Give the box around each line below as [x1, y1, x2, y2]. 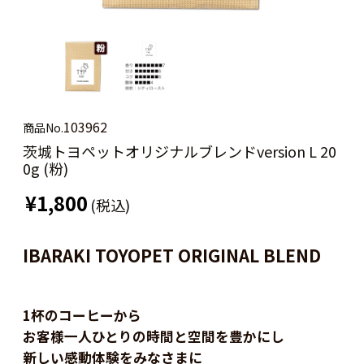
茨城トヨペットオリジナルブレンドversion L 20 [22, 140, 336, 162]
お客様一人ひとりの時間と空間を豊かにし [22, 326, 284, 346]
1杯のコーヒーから [22, 305, 141, 325]
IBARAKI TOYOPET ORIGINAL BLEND [22, 242, 321, 267]
